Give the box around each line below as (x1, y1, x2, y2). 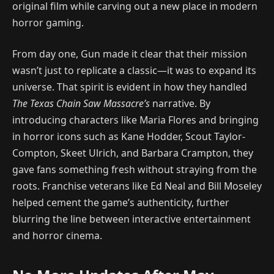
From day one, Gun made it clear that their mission (12, 47, 247, 61)
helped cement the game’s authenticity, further (12, 196, 229, 210)
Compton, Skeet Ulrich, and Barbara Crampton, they (12, 146, 253, 160)
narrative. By (150, 97, 210, 111)
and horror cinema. (12, 229, 102, 243)
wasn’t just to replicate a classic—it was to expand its (12, 64, 256, 78)
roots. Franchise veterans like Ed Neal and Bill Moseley (12, 179, 262, 193)
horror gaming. (12, 15, 84, 29)
